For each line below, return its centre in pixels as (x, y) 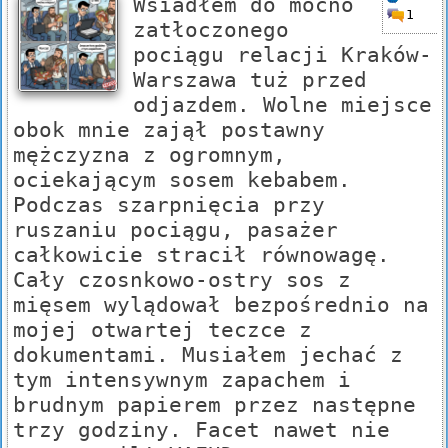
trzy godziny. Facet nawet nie (201, 430)
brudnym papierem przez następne (214, 405)
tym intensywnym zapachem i (182, 380)
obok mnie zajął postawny (169, 130)
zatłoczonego (211, 30)
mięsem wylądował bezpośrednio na (221, 305)
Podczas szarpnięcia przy (169, 205)
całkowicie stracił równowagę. (201, 255)
